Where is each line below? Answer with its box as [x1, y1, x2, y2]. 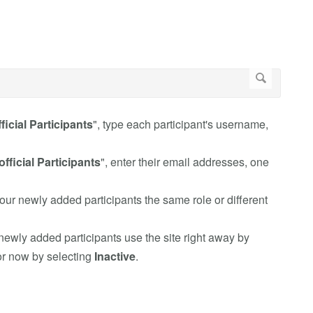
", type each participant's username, [92, 116, 268, 133]
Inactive [94, 248, 136, 265]
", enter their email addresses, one [100, 154, 269, 170]
